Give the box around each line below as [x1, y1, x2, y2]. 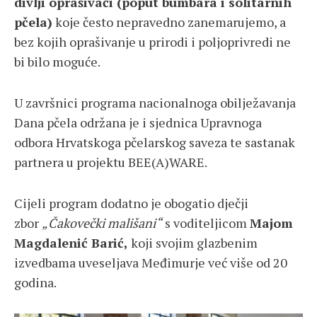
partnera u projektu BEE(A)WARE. [14, 154, 207, 171]
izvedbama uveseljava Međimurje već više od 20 [14, 254, 287, 272]
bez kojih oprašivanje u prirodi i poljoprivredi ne [14, 33, 291, 51]
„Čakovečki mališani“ [42, 214, 162, 232]
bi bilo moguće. [14, 53, 100, 71]
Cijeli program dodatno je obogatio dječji [14, 195, 248, 212]
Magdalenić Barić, [14, 234, 128, 252]
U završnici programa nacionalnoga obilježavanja [14, 94, 296, 112]
